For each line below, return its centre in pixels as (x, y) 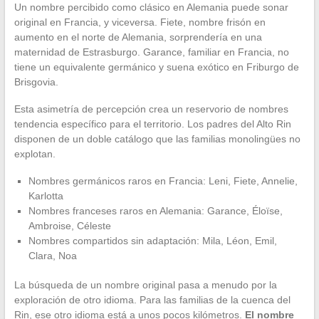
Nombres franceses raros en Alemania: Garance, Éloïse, (155, 210)
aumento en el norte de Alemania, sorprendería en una (138, 37)
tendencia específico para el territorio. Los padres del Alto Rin (152, 124)
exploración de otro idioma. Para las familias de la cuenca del (152, 299)
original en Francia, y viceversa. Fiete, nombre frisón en (140, 22)
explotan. (35, 153)
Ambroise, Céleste (69, 225)
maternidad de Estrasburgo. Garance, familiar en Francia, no (151, 52)
